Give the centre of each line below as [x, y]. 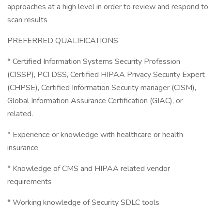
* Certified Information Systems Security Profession [94, 62]
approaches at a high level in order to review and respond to [108, 7]
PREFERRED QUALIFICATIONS [63, 41]
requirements [30, 182]
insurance [23, 148]
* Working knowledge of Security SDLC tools [83, 202]
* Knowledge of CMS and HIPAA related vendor [89, 169]
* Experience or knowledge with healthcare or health [95, 135]
